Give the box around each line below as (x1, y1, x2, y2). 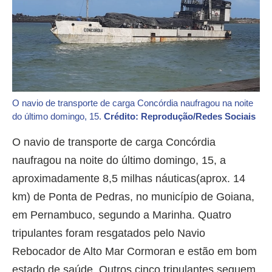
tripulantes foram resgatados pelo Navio (12, 227, 205, 240)
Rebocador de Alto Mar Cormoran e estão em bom (12, 245, 257, 258)
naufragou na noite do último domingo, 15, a (12, 154, 226, 167)
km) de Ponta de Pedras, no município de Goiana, (12, 191, 254, 203)
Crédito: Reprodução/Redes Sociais (104, 111, 256, 122)
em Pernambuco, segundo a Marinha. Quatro (12, 209, 231, 222)
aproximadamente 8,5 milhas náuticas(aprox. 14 (12, 172, 245, 185)
